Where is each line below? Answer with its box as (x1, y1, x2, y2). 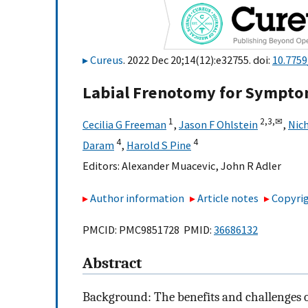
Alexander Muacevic (122, 159, 215, 173)
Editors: (82, 159, 122, 173)
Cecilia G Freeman (82, 118, 166, 132)
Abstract (82, 254, 142, 273)
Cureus (90, 53, 123, 67)
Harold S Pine (126, 138, 191, 153)
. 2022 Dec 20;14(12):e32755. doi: (123, 53, 272, 67)
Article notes (197, 190, 259, 205)
